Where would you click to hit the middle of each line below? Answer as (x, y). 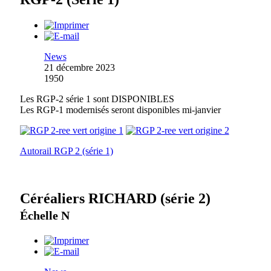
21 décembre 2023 (79, 67)
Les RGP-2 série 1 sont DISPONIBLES (97, 99)
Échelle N (44, 215)
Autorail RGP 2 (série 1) (66, 151)
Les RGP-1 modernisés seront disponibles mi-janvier (120, 109)
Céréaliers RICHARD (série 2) (115, 198)
